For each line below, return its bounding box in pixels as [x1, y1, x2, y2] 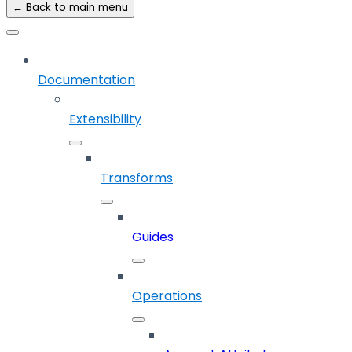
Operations [132, 287, 202, 306]
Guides [132, 228, 174, 247]
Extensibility [69, 110, 141, 129]
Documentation [38, 71, 135, 90]
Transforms [101, 169, 173, 188]
